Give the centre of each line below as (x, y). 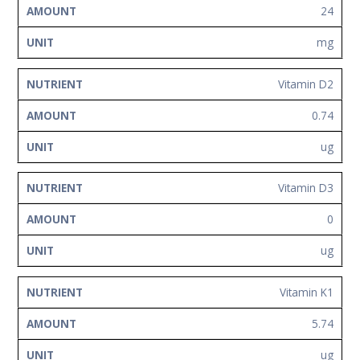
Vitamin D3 (306, 188)
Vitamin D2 (306, 84)
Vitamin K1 (307, 292)
